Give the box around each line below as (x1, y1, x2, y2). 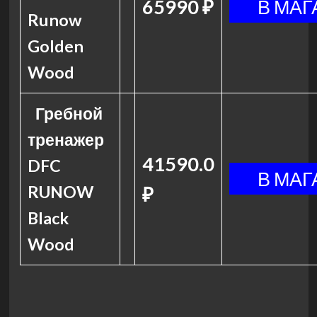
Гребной (35, 103, 103, 123)
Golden (27, 36, 83, 56)
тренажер (27, 129, 104, 149)
